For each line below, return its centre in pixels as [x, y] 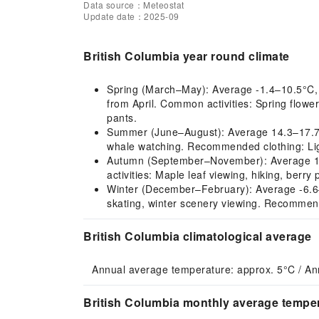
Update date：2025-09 [131, 16]
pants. [122, 117]
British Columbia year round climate [187, 56]
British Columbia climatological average [198, 236]
